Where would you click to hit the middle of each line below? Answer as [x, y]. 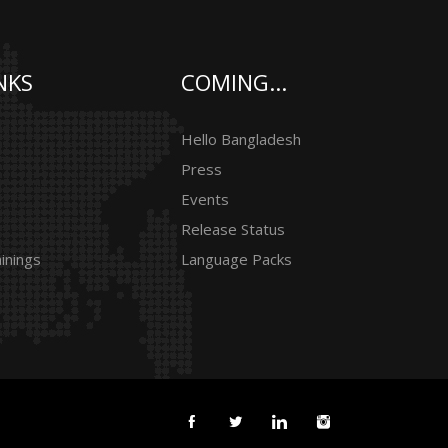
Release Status [233, 229]
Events [205, 199]
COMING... [234, 82]
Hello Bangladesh [241, 139]
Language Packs [236, 259]
